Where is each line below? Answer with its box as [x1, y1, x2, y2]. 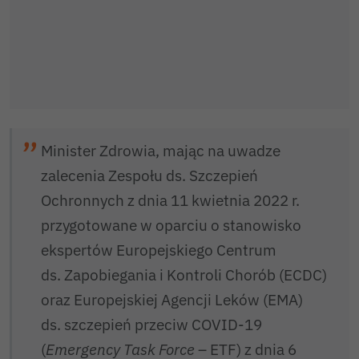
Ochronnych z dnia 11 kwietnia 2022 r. [41, 189, 300, 210]
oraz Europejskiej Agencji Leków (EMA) [41, 288, 303, 309]
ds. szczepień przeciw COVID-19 [41, 313, 262, 334]
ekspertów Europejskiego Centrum [41, 239, 276, 260]
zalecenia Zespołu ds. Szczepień [41, 164, 258, 185]
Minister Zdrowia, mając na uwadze [41, 139, 280, 160]
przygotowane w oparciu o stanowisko [41, 214, 301, 235]
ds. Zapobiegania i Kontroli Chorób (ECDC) [41, 264, 327, 284]
